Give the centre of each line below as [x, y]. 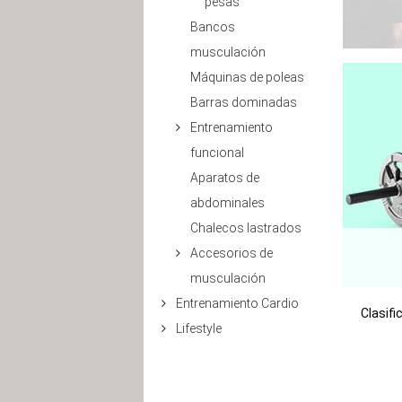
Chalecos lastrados [246, 228]
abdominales [227, 203]
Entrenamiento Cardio [237, 303]
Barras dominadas [244, 102]
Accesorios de [232, 253]
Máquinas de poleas [247, 77]
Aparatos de [225, 178]
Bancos [213, 27]
